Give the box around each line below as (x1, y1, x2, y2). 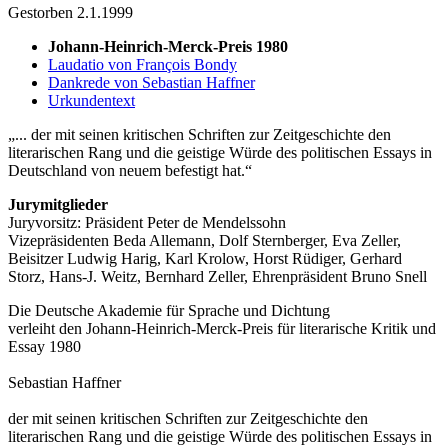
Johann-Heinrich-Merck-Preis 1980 (48, 38, 288, 56)
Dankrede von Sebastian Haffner (48, 74, 255, 92)
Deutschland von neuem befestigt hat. (8, 162, 245, 180)
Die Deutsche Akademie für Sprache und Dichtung (8, 302, 330, 320)
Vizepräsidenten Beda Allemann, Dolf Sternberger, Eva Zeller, (8, 232, 401, 250)
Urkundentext (48, 92, 135, 110)
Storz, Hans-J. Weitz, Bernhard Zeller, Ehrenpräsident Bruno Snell (8, 268, 427, 286)
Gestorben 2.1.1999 (8, 4, 133, 22)
